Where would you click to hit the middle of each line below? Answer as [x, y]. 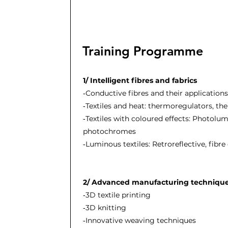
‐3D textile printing [117, 195]
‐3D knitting [104, 208]
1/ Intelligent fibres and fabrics [143, 80]
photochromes [109, 131]
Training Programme [142, 51]
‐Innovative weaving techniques [139, 220]
